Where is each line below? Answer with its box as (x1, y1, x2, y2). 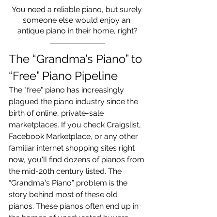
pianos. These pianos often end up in (9, 201, 140, 211)
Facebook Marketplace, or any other (9, 132, 140, 141)
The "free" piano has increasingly (9, 85, 126, 94)
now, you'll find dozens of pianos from (9, 155, 146, 164)
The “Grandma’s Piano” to (9, 52, 145, 66)
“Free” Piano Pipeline (9, 69, 118, 83)
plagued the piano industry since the (9, 97, 140, 106)
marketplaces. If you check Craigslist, (9, 120, 143, 129)
